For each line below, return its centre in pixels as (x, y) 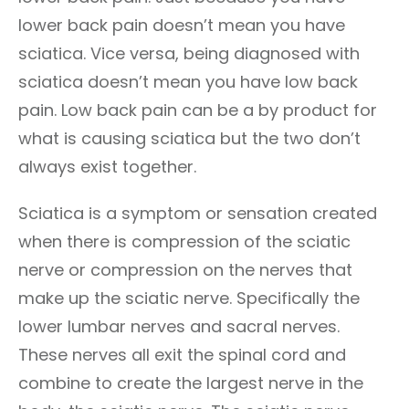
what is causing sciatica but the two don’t (189, 138)
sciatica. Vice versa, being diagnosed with (189, 53)
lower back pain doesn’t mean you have (182, 25)
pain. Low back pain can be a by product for (198, 110)
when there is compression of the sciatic (184, 241)
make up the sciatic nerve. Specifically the (189, 298)
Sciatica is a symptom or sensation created (198, 213)
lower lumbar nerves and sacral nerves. (179, 326)
